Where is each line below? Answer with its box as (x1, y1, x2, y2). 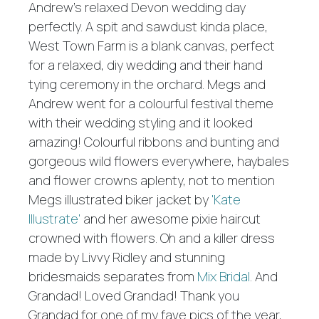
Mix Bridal (197, 266, 250, 286)
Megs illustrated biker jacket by (28, 189, 211, 209)
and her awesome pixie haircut (80, 209, 261, 228)
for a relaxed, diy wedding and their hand (28, 55, 263, 74)
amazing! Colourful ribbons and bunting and (28, 132, 279, 151)
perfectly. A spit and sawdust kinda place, (28, 16, 268, 36)
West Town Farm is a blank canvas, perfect (28, 36, 275, 55)
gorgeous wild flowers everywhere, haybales (28, 151, 289, 170)
